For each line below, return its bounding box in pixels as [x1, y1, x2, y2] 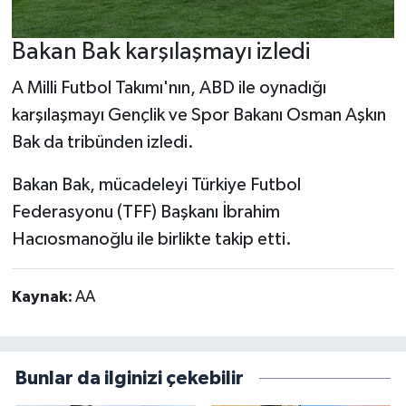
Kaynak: [11, 288, 75, 305]
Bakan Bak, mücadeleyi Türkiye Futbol [11, 175, 301, 194]
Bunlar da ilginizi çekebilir [15, 369, 244, 389]
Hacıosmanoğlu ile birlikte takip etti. [11, 229, 292, 248]
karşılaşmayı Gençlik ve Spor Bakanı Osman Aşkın [11, 105, 386, 124]
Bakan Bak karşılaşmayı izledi [11, 40, 310, 65]
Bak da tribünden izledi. [11, 132, 194, 151]
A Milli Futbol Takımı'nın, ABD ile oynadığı [11, 78, 326, 97]
